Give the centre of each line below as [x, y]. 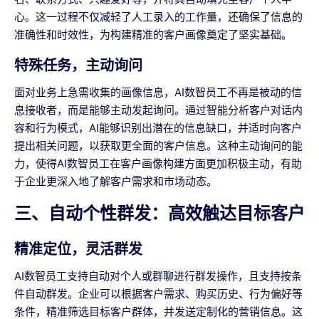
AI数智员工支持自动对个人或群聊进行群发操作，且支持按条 [158, 276]
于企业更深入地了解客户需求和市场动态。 [116, 182]
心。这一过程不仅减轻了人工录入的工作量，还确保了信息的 [158, 17]
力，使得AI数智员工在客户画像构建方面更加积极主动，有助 [158, 164]
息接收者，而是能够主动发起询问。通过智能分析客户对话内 [158, 110]
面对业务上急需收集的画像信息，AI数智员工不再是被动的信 [158, 93]
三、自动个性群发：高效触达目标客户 [159, 214]
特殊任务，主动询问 [78, 66]
